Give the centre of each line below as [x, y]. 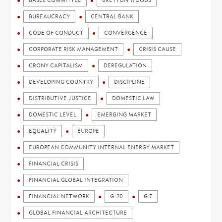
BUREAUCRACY [50, 17]
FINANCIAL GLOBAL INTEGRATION [76, 180]
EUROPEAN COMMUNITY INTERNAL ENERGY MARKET [102, 147]
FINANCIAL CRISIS [54, 164]
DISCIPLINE [130, 82]
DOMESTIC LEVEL [53, 115]
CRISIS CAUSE [158, 49]
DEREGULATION [125, 66]
